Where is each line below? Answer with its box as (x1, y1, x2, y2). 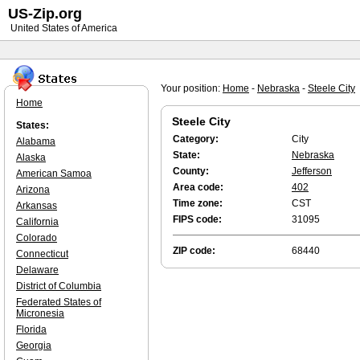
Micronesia (16, 308, 64, 319)
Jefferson (292, 166, 332, 177)
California (16, 216, 59, 227)
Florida (16, 324, 47, 335)
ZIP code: (173, 245, 215, 256)
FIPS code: (173, 214, 222, 225)
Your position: (161, 83, 223, 94)
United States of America (8, 22, 117, 34)
